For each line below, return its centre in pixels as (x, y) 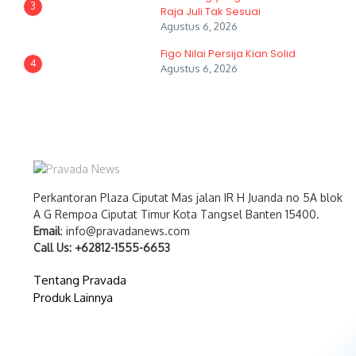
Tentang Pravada (80, 280)
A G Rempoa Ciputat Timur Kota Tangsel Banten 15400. (176, 214)
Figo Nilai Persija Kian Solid (228, 54)
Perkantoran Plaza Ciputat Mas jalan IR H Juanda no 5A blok (188, 197)
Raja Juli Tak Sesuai (211, 12)
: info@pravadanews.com (125, 231)
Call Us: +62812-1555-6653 (102, 248)
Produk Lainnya (73, 298)
